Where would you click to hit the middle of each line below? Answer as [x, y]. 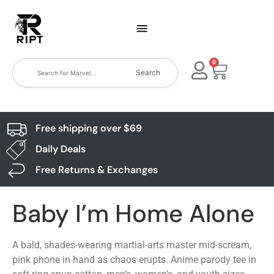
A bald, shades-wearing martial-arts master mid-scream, [132, 245]
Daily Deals [60, 149]
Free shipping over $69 [88, 128]
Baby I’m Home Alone [133, 213]
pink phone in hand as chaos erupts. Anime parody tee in [134, 260]
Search [148, 72]
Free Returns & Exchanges [96, 170]
